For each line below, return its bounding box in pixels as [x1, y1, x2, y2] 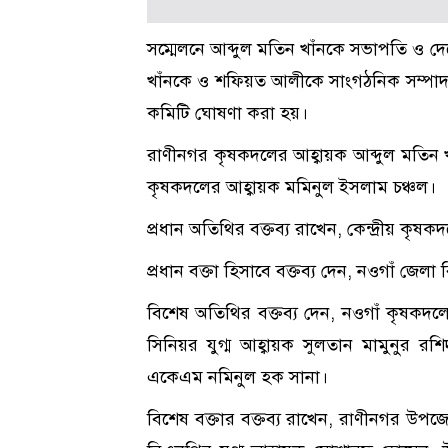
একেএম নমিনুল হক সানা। [147, 366, 328, 388]
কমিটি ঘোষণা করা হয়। [147, 102, 308, 124]
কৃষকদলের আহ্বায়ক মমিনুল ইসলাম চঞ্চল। [147, 176, 436, 198]
